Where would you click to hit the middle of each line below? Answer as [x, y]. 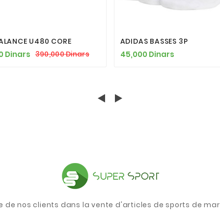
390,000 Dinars [62, 54]
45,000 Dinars [147, 54]
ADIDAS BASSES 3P [154, 41]
